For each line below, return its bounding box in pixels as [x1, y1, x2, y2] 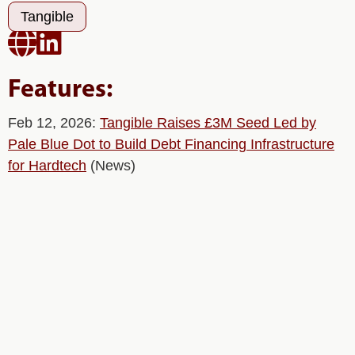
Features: [8, 78, 113, 103]
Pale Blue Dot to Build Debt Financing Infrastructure [8, 136, 334, 152]
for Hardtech [8, 158, 86, 174]
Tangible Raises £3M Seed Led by [100, 115, 316, 131]
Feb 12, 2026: [8, 115, 100, 131]
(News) [86, 158, 136, 174]
